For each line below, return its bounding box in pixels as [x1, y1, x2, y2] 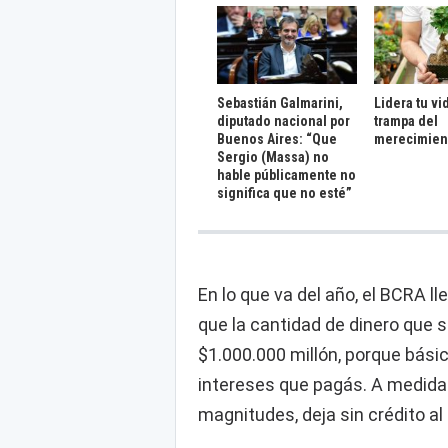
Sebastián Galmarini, [217, 95, 344, 112]
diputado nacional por [217, 113, 351, 130]
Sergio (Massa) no [217, 149, 330, 166]
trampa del [373, 113, 438, 130]
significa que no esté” [217, 185, 353, 202]
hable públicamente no [217, 167, 357, 184]
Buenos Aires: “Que [217, 131, 338, 148]
